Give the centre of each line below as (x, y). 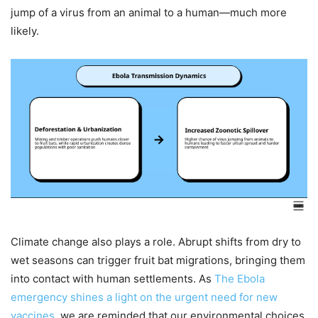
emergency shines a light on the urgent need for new (144, 297)
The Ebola (240, 279)
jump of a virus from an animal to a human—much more (149, 12)
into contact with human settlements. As (113, 279)
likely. (25, 31)
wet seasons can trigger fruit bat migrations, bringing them (158, 261)
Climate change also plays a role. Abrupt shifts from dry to (156, 242)
